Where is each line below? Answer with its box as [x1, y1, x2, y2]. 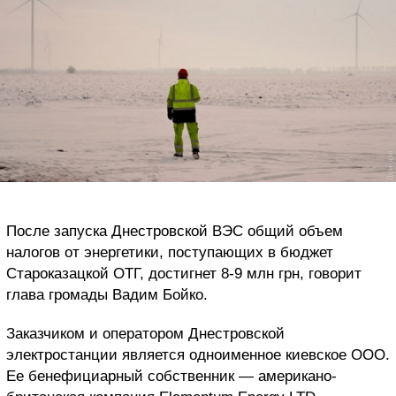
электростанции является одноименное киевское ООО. [6, 346, 390, 363]
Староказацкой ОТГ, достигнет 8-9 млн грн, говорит [6, 264, 362, 282]
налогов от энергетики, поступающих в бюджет [6, 243, 333, 261]
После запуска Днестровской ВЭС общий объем [6, 222, 343, 240]
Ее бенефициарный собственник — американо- [6, 367, 337, 385]
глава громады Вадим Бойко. [6, 286, 208, 303]
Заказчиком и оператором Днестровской [6, 324, 285, 342]
